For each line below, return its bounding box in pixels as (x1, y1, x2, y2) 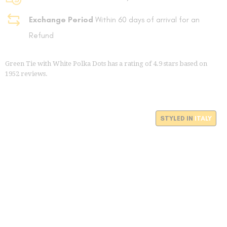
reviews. (19, 70, 48, 78)
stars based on (162, 60, 207, 68)
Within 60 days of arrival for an (93, 15, 200, 25)
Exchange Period (28, 15, 93, 25)
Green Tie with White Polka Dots (5, 60, 106, 68)
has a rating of (106, 60, 153, 68)
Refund (28, 30, 54, 41)
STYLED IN (160, 115, 195, 123)
